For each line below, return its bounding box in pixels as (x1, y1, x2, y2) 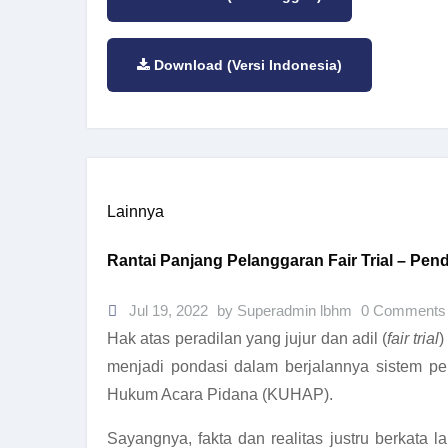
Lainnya (107, 203, 164, 221)
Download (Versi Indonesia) (154, 57, 342, 74)
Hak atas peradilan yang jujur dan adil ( (107, 329, 388, 347)
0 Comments (361, 301, 446, 319)
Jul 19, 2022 (125, 301, 208, 319)
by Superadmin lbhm (217, 301, 356, 319)
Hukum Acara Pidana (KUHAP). (107, 385, 333, 403)
